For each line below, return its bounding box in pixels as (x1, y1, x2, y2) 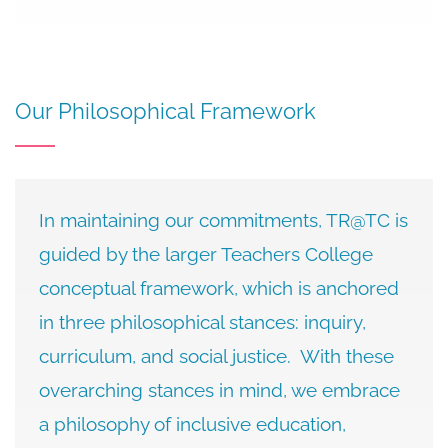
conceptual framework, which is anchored (39, 277, 399, 299)
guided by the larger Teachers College (39, 243, 373, 265)
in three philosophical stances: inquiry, (39, 311, 366, 333)
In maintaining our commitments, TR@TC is (39, 209, 408, 231)
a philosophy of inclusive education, (39, 413, 346, 435)
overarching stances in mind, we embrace (39, 379, 400, 401)
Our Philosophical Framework (15, 98, 316, 124)
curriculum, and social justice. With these (39, 345, 394, 367)
